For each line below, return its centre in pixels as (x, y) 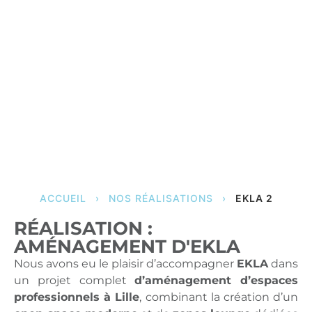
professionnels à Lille (77, 297)
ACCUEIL (63, 198)
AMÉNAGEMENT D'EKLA (127, 247)
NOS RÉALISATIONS (161, 198)
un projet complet (75, 280)
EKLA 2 (254, 198)
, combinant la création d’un (219, 297)
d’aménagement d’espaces (216, 280)
